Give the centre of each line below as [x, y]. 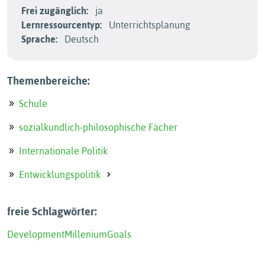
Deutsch [80, 39]
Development [36, 234]
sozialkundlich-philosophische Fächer [98, 127]
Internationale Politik [63, 151]
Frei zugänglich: [55, 11]
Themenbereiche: [49, 81]
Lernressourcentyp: [62, 25]
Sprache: [39, 39]
